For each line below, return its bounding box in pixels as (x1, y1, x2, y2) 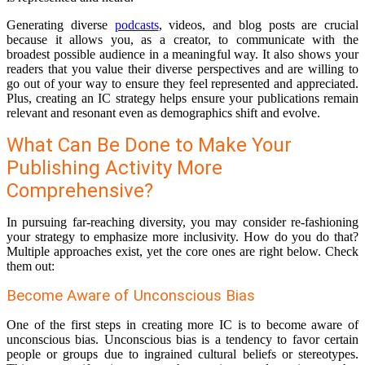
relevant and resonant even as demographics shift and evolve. (7, 106, 320, 121)
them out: (7, 259, 55, 274)
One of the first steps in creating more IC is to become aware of (7, 318, 358, 332)
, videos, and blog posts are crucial (158, 18, 358, 33)
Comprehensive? (7, 179, 158, 203)
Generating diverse (7, 18, 115, 33)
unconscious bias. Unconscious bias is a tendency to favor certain (7, 332, 358, 347)
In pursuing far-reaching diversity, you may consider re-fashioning (7, 215, 358, 230)
